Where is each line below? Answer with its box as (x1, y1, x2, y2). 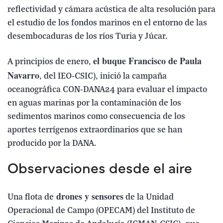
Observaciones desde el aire (7, 163, 192, 176)
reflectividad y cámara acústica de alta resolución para (7, 4, 216, 14)
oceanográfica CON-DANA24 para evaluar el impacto (7, 85, 207, 95)
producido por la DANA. (7, 138, 97, 148)
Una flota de (7, 192, 54, 202)
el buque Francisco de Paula (93, 54, 202, 67)
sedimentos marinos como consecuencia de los (7, 111, 185, 121)
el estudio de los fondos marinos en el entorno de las (7, 18, 207, 28)
